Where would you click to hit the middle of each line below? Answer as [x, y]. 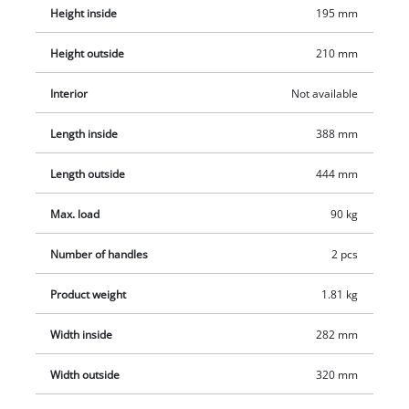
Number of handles [100, 254]
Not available [324, 93]
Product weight [89, 294]
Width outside [85, 374]
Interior [69, 93]
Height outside [88, 53]
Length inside [84, 133]
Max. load [75, 214]
